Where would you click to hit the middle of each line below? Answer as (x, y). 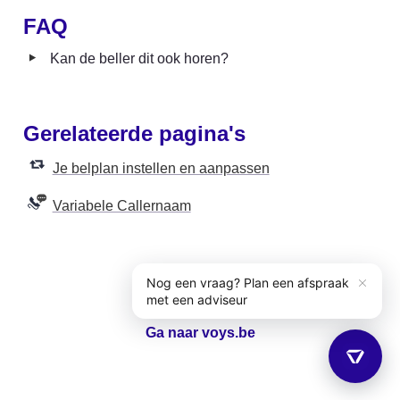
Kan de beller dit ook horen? (139, 58)
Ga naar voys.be (200, 333)
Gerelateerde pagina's (134, 133)
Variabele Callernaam (121, 206)
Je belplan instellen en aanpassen (161, 168)
